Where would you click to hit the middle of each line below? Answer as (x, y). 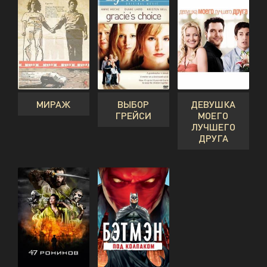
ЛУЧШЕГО (213, 127)
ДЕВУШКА (213, 104)
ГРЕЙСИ (133, 116)
